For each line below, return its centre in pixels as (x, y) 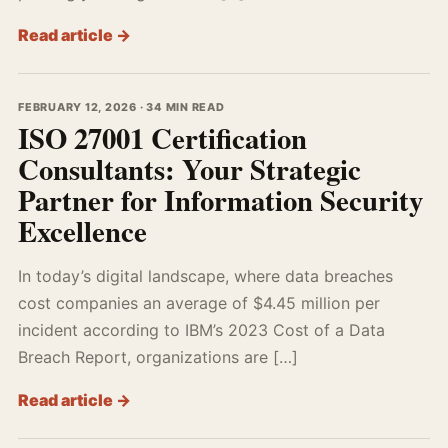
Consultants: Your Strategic (189, 169)
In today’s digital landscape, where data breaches (205, 276)
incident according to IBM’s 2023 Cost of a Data (201, 330)
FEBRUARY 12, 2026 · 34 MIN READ (121, 107)
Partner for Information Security (220, 200)
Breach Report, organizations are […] (158, 357)
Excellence (82, 231)
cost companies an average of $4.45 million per (199, 303)
